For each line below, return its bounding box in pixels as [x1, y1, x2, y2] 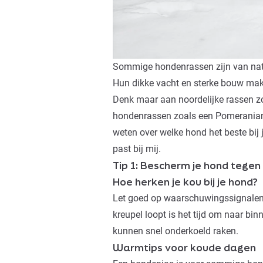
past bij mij [113, 143, 159, 155]
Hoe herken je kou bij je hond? [113, 175, 258, 189]
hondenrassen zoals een [113, 110, 215, 122]
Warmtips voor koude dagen [113, 241, 256, 255]
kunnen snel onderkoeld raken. [113, 225, 238, 237]
